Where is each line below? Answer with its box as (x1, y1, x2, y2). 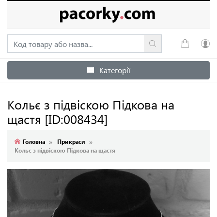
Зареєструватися (127, 93, 186, 101)
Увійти (127, 71, 151, 78)
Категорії (99, 65, 130, 75)
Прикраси (57, 138, 85, 145)
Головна (23, 138, 45, 145)
